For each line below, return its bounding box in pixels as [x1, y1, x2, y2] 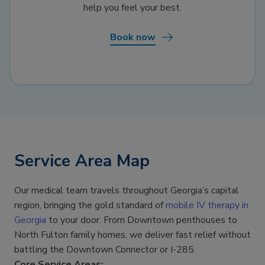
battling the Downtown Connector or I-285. [14, 243, 196, 256]
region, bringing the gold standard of [14, 198, 163, 212]
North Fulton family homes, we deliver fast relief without [14, 228, 251, 241]
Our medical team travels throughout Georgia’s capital [14, 183, 239, 197]
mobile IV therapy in [166, 198, 248, 212]
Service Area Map [14, 149, 150, 172]
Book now [109, 30, 156, 44]
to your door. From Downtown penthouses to [46, 213, 237, 227]
